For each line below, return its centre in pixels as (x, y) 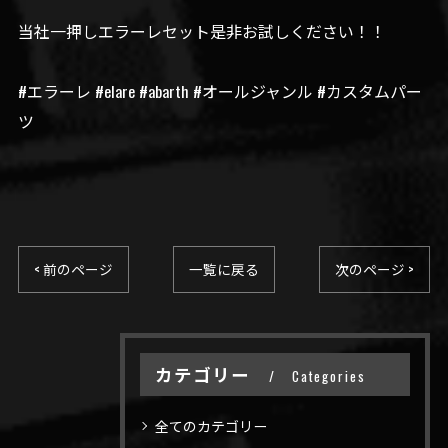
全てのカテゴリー (211, 425)
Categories (329, 375)
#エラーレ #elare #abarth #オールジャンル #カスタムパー (219, 90)
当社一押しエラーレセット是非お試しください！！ (201, 30)
